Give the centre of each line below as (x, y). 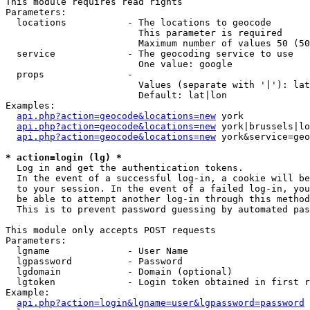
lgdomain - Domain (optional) (119, 272)
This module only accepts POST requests (111, 230)
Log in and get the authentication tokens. (127, 168)
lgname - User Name (97, 251)
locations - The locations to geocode (138, 22)
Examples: (30, 106)
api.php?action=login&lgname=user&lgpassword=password (161, 303)
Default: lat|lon (116, 95)
